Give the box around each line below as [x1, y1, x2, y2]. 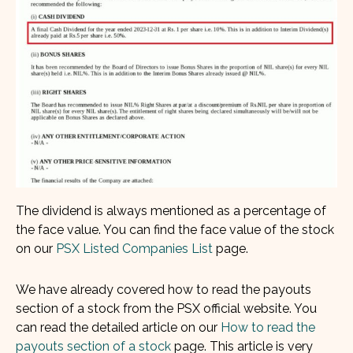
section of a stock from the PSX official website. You [16, 300, 317, 316]
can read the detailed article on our [16, 319, 221, 335]
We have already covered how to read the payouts [16, 281, 311, 297]
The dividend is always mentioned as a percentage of [16, 203, 326, 218]
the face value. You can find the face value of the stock [16, 221, 334, 237]
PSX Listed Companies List [56, 240, 213, 256]
